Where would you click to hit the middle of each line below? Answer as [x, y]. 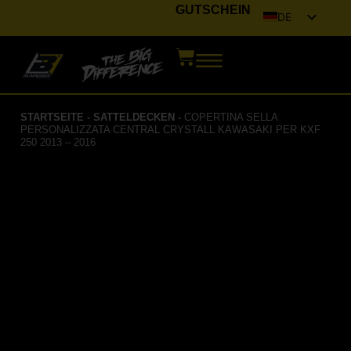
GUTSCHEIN [213, 10]
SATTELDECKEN [134, 118]
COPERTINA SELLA [231, 118]
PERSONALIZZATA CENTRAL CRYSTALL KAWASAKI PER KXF [171, 130]
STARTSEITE [52, 118]
